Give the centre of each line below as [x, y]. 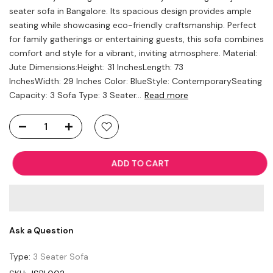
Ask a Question [41, 230]
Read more [166, 95]
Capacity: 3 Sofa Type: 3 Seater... [75, 95]
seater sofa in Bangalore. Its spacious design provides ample [130, 11]
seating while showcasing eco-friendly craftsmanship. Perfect [133, 25]
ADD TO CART [136, 163]
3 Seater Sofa [61, 256]
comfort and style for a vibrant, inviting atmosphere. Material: [133, 53]
